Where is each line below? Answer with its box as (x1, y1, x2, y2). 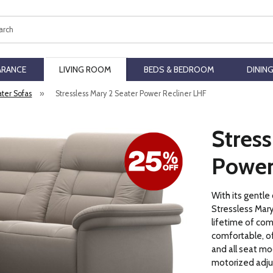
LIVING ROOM (58, 65, 111, 74)
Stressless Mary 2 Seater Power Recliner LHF (55, 89, 206, 98)
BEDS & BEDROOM (143, 65, 214, 74)
